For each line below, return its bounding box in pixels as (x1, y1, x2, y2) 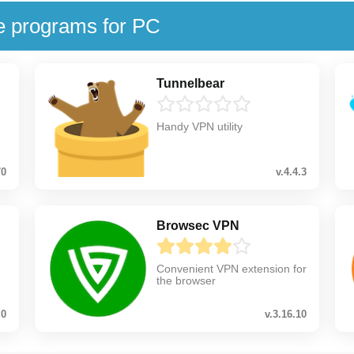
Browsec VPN (156, 218, 239, 232)
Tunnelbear (156, 76, 224, 90)
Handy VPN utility (156, 119, 243, 133)
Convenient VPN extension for (156, 262, 307, 275)
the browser (156, 273, 216, 287)
